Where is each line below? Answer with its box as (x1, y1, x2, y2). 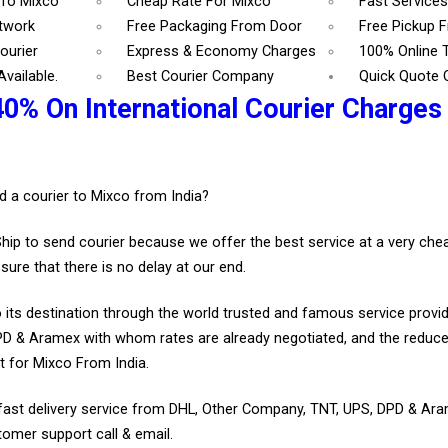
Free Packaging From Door (127, 18, 303, 36)
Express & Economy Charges (127, 43, 317, 61)
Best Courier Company (127, 68, 275, 86)
